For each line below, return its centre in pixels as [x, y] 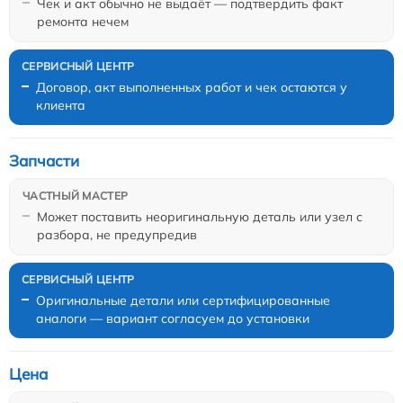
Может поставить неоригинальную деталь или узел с [200, 217]
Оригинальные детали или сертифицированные [183, 301]
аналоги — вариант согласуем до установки [173, 319]
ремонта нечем [83, 22]
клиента [61, 106]
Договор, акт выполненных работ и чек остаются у [192, 88]
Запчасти [44, 161]
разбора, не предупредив [117, 235]
